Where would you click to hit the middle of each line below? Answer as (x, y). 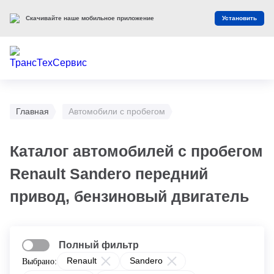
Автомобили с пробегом (117, 111)
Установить (239, 18)
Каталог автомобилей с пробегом (136, 151)
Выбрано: (39, 261)
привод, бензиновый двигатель (129, 196)
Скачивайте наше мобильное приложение (90, 18)
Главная (32, 111)
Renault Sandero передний (109, 174)
